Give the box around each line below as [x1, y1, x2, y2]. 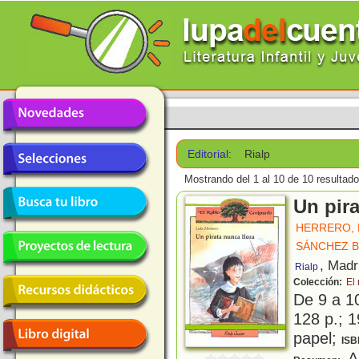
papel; [293, 329, 341, 348]
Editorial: [188, 147, 232, 160]
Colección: [293, 276, 345, 288]
